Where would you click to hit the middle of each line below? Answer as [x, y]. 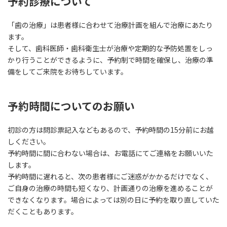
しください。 [29, 141]
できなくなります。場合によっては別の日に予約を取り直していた [113, 199]
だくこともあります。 [43, 211]
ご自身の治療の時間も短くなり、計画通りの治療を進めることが [110, 188]
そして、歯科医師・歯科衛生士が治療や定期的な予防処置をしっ [110, 48]
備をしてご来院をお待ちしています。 [68, 71]
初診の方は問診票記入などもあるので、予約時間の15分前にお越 [111, 129]
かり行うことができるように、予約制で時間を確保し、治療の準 [110, 60]
